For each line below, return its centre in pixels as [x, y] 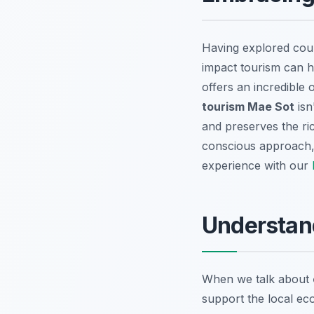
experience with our [257, 166]
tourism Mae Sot [248, 107]
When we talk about [257, 279]
